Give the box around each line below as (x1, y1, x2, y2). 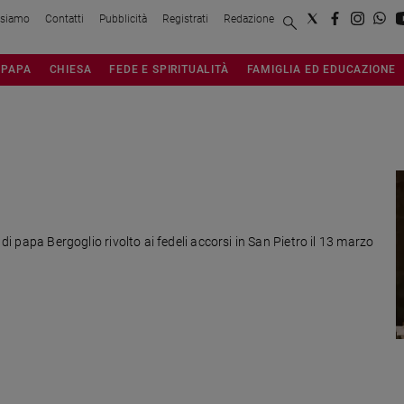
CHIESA (49, 61, 92, 76)
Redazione (224, 12, 274, 25)
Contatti (45, 12, 84, 25)
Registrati (162, 12, 208, 25)
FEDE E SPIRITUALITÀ (109, 61, 229, 76)
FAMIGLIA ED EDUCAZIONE (246, 61, 397, 76)
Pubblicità (99, 12, 147, 25)
